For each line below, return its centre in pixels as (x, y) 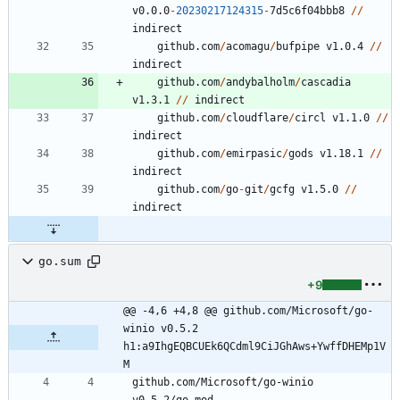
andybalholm (260, 82)
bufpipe (298, 46)
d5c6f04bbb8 (310, 10)
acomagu (248, 46)
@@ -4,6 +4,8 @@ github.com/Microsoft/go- (248, 310)
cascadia (326, 82)
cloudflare (257, 117)
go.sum (60, 262)
